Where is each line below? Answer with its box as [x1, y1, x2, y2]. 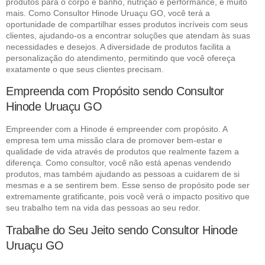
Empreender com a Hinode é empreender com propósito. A [6, 124, 227, 134]
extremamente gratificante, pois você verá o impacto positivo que [6, 192, 250, 202]
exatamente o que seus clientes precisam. [6, 64, 164, 74]
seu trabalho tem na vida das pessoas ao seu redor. [6, 203, 201, 213]
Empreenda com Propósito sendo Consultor [6, 85, 224, 98]
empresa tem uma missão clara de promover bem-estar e [6, 135, 222, 146]
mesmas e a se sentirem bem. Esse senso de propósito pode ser [6, 180, 250, 190]
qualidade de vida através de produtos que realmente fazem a [6, 147, 239, 157]
